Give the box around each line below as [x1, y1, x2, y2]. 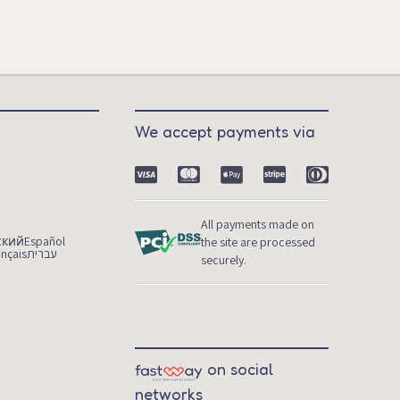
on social [207, 359, 274, 379]
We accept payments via [135, 121, 316, 142]
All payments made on [201, 216, 315, 233]
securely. [201, 252, 247, 269]
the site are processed [201, 234, 316, 251]
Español [24, 233, 66, 250]
